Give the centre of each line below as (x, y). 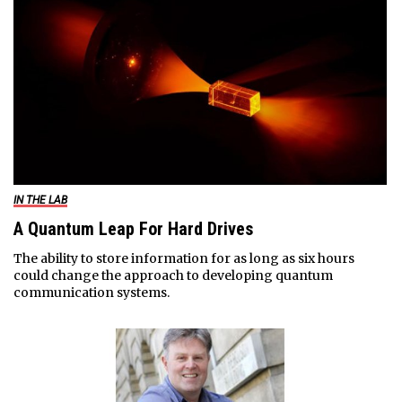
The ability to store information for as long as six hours (184, 258)
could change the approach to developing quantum (173, 275)
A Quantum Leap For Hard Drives (133, 228)
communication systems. (91, 292)
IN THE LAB (40, 200)
